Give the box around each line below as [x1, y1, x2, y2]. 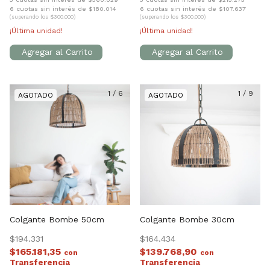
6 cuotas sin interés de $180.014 [10, 4, 116, 13]
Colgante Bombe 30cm [140, 214, 234, 224]
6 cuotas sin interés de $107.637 [140, 4, 246, 13]
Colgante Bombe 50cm [10, 214, 104, 224]
